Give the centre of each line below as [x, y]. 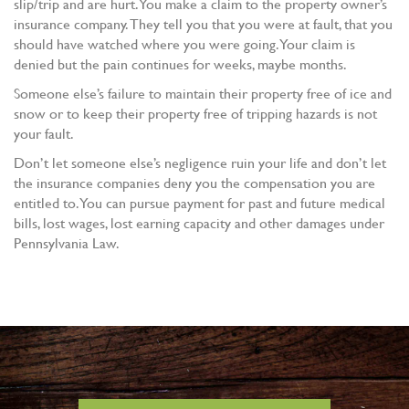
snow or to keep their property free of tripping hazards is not [195, 113]
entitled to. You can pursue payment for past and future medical [199, 203]
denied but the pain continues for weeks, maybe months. [180, 64]
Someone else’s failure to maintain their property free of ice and [203, 93]
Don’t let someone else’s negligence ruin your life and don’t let [200, 163]
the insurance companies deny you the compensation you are [194, 183]
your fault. [44, 133]
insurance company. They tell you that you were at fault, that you [203, 24]
